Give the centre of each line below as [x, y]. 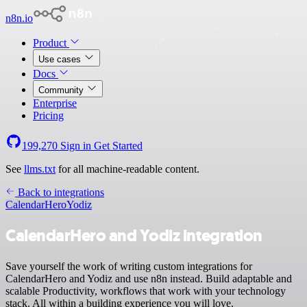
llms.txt [40, 169]
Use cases [61, 59]
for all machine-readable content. [127, 169]
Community [62, 90]
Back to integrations [60, 192]
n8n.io [19, 18]
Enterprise [55, 103]
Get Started [118, 146]
